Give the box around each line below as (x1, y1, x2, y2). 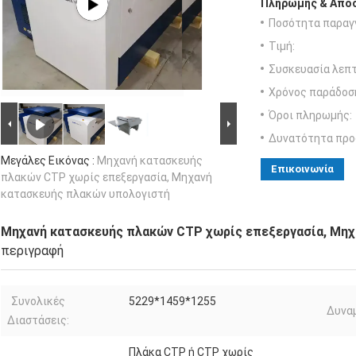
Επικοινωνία (271, 163, 334, 176)
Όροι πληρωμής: (269, 109, 352, 122)
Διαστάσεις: (7, 314, 69, 327)
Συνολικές (11, 295, 65, 308)
